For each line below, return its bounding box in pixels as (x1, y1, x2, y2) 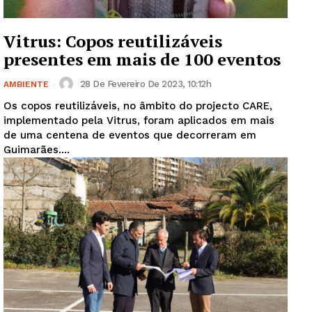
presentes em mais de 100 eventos (3, 48, 281, 71)
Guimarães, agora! (84, 285, 228, 304)
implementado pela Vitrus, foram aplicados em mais (3, 114, 274, 127)
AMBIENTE (3, 79, 49, 90)
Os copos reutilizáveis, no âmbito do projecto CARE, (3, 100, 272, 113)
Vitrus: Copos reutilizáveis (3, 30, 222, 53)
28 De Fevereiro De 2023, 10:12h (79, 78, 211, 89)
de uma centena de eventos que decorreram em (3, 129, 256, 142)
